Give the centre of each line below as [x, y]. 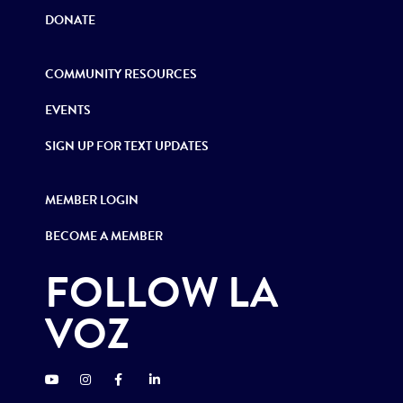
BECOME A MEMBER [104, 236]
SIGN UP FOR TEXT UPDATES [127, 146]
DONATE [70, 20]
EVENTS [68, 110]
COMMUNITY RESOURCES [121, 74]
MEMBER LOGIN [92, 200]
